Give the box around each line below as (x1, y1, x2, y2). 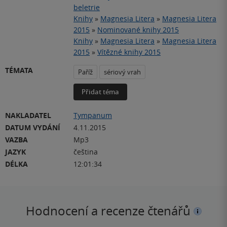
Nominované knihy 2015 (97, 24, 179, 34)
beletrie (73, 2, 100, 12)
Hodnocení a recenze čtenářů (25, 202, 194, 219)
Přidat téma (82, 87, 119, 96)
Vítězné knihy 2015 (97, 47, 161, 57)
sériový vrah (104, 67, 141, 77)
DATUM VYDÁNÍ (5, 122, 60, 132)
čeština (73, 146, 98, 157)
